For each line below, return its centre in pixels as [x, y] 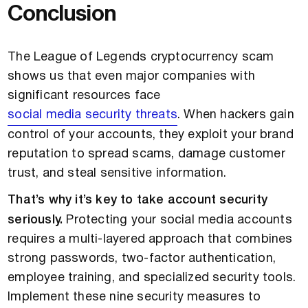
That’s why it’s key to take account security [138, 200]
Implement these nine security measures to [134, 298]
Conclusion [62, 14]
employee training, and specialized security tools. [152, 278]
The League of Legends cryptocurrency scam [141, 58]
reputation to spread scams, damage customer [146, 155]
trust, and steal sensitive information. [117, 174]
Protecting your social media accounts [177, 221]
